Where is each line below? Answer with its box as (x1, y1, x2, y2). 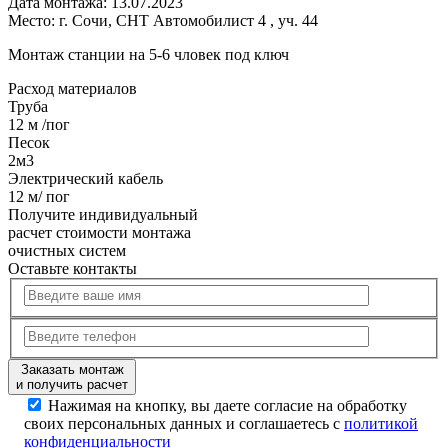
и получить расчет (16, 377, 128, 392)
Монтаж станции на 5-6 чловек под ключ (8, 45, 289, 63)
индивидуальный (79, 205, 198, 223)
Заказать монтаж (20, 362, 124, 377)
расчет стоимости (8, 223, 132, 241)
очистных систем (8, 241, 126, 259)
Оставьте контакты (8, 259, 137, 277)
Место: (8, 11, 59, 29)
